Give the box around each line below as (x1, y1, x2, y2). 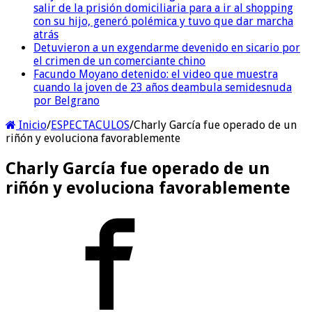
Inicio (16, 118, 47, 132)
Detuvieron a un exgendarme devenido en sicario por (33, 40, 300, 54)
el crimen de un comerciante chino (33, 54, 205, 68)
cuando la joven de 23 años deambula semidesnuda (33, 80, 292, 94)
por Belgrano (33, 93, 100, 107)
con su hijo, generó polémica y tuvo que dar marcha (33, 14, 293, 28)
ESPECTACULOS (51, 118, 130, 132)
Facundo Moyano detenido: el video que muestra (33, 67, 278, 81)
